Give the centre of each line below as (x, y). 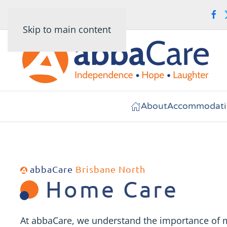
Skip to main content (67, 29)
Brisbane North (110, 169)
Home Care (108, 189)
